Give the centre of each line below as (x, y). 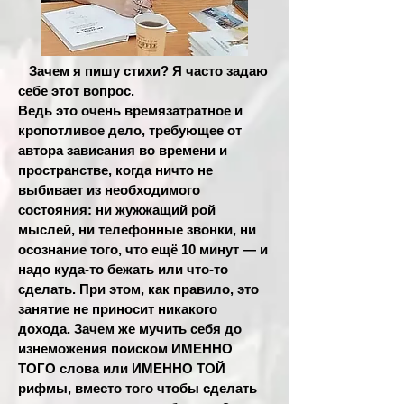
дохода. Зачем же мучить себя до (130, 329)
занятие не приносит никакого (118, 309)
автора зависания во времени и (123, 150)
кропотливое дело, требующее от (130, 130)
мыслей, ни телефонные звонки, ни (137, 230)
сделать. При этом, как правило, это (138, 289)
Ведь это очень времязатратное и (130, 110)
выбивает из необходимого (109, 190)
